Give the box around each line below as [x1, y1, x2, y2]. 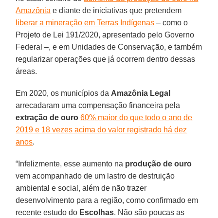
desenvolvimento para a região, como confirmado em [16, 196, 199, 204]
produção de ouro [125, 159, 192, 168]
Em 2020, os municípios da [16, 89, 111, 97]
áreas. [16, 67, 37, 75]
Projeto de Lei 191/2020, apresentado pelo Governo [16, 30, 195, 39]
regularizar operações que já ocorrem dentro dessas [16, 54, 196, 63]
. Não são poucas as [114, 208, 185, 217]
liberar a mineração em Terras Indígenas [16, 18, 155, 27]
